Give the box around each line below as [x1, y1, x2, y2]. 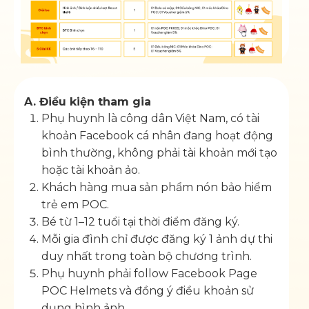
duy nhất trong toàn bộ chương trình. [41, 249, 252, 263]
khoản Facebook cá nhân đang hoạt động [41, 128, 273, 142]
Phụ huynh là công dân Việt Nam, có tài [41, 111, 259, 125]
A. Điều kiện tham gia [24, 94, 151, 108]
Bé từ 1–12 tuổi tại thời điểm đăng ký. [41, 215, 239, 228]
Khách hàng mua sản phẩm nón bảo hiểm [41, 180, 272, 194]
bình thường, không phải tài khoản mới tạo [41, 146, 277, 159]
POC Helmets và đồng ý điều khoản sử [41, 283, 254, 297]
